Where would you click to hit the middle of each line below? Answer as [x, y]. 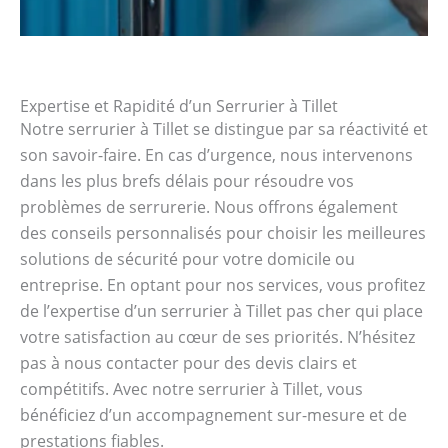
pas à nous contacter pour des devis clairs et [188, 362]
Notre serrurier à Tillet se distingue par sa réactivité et [224, 128]
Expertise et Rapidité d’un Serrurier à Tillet [179, 105]
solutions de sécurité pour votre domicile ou [187, 258]
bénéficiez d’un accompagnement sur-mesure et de [213, 414]
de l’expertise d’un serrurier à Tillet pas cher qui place [221, 310]
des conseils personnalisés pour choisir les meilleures [223, 232]
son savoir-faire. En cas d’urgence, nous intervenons [216, 154]
